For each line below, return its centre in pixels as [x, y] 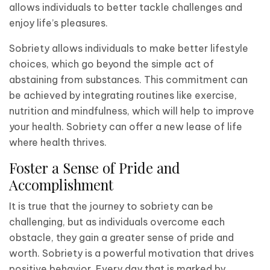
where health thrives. [58, 142]
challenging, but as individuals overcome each [117, 221]
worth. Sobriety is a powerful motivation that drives [131, 253]
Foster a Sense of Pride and [95, 168]
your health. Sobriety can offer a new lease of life [126, 126]
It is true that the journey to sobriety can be [111, 206]
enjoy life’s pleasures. [58, 23]
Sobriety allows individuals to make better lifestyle [129, 48]
